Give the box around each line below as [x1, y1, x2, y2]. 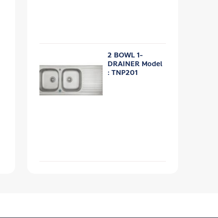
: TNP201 [108, 68, 138, 78]
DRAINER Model [108, 59, 163, 69]
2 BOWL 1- [108, 50, 143, 60]
